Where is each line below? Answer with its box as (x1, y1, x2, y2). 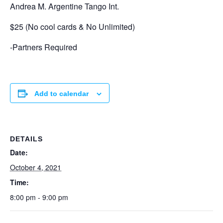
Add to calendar (34, 90, 89, 98)
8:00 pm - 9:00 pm (10, 192, 68, 203)
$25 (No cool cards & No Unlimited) (10, 21, 135, 33)
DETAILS (10, 135, 43, 143)
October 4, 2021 (10, 162, 61, 173)
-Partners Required (10, 41, 77, 53)
